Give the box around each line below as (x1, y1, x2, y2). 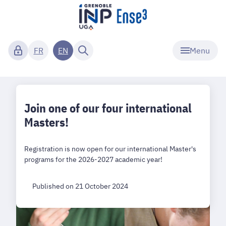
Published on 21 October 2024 (32, 181, 128, 191)
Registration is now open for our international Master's (24, 144, 196, 153)
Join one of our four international (24, 100, 192, 116)
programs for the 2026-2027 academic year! (24, 154, 162, 164)
